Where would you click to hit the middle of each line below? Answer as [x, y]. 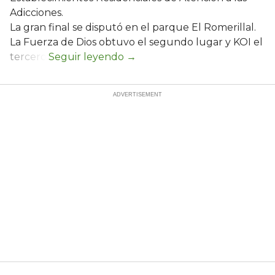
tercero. [29, 57]
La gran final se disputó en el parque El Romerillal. [133, 28]
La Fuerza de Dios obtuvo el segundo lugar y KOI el [136, 42]
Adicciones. [37, 13]
